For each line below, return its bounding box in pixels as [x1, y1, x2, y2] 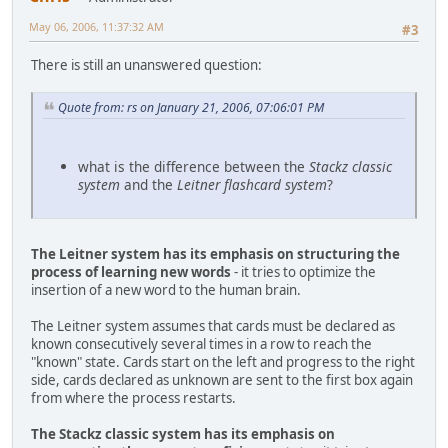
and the [120, 174, 177, 194]
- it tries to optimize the [231, 262, 376, 281]
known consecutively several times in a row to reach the [31, 334, 372, 353]
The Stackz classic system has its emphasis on [31, 424, 335, 443]
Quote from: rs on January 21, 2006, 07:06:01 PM [58, 98, 324, 116]
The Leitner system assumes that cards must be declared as [31, 316, 395, 335]
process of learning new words [31, 262, 231, 281]
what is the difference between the [78, 156, 309, 176]
